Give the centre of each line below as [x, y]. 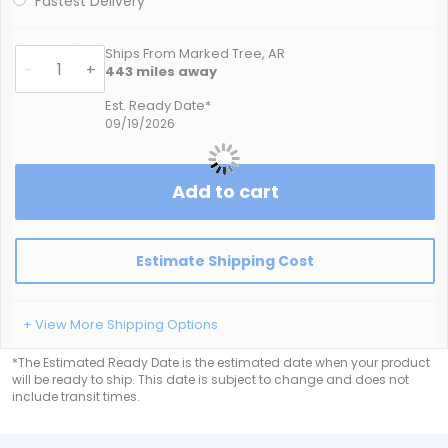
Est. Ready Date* [158, 105]
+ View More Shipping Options [120, 324]
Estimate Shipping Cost [225, 261]
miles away [175, 71]
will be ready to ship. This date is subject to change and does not [210, 379]
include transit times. [76, 396]
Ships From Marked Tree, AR [195, 53]
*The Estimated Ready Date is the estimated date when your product [221, 362]
